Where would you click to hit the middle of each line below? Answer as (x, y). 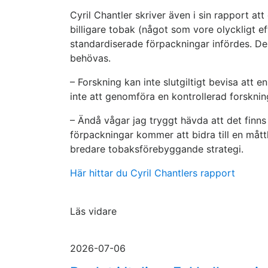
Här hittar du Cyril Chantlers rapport (153, 173)
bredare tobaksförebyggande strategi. (157, 149)
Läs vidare (93, 211)
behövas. (90, 58)
